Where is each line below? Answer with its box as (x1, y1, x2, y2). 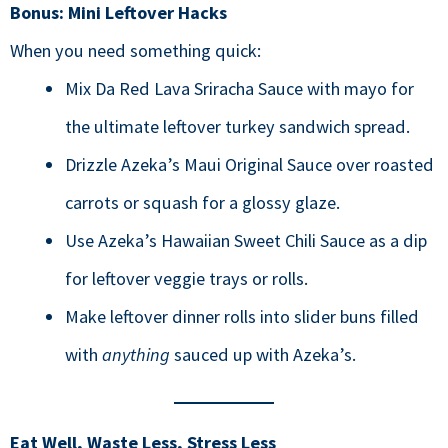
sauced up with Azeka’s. (169, 343, 356, 367)
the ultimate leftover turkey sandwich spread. (64, 115, 410, 139)
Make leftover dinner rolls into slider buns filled (64, 305, 419, 329)
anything (101, 343, 170, 367)
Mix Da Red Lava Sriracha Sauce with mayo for (64, 77, 414, 101)
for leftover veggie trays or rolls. (64, 267, 308, 291)
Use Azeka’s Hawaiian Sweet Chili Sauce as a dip (64, 229, 427, 253)
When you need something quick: (10, 39, 261, 63)
